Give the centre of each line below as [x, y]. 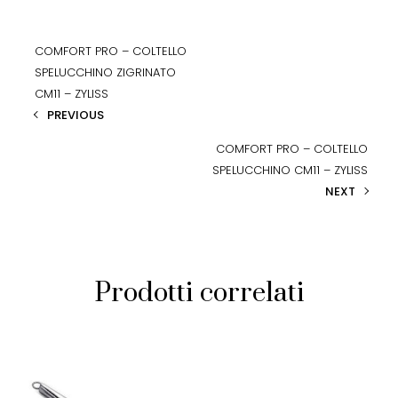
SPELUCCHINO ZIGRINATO [106, 72]
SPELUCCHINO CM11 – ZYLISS [290, 170]
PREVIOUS [76, 115]
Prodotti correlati [199, 293]
